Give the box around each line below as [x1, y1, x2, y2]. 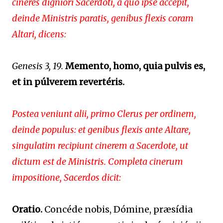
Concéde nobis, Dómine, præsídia [42, 203, 193, 215]
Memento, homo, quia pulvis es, [65, 60, 205, 72]
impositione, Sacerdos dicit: [12, 171, 121, 183]
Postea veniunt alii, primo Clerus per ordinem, [12, 108, 196, 119]
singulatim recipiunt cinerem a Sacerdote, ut [12, 139, 188, 151]
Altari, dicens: [12, 28, 66, 40]
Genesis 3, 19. [12, 60, 63, 72]
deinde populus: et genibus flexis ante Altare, [12, 123, 191, 135]
